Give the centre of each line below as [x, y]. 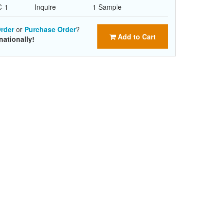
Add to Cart [136, 36]
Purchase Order [50, 29]
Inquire [45, 7]
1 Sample [107, 7]
